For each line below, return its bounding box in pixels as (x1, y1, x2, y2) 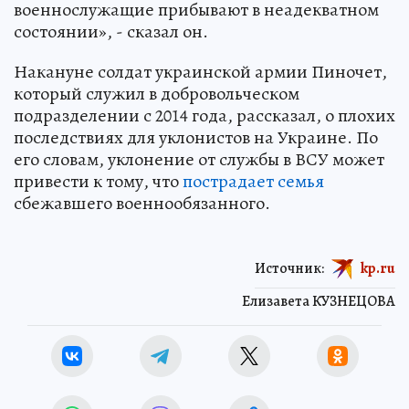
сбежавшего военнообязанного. (14, 190, 270, 215)
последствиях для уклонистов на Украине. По (14, 124, 378, 150)
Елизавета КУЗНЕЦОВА (242, 290, 395, 311)
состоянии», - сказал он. (14, 18, 208, 44)
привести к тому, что (14, 168, 183, 194)
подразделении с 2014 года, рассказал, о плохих (14, 102, 395, 128)
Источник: (255, 257, 324, 278)
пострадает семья (183, 168, 324, 194)
